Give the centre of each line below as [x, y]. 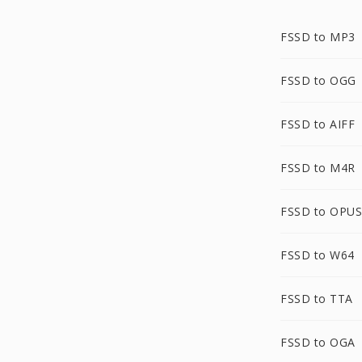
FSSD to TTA [317, 299]
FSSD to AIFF [318, 124]
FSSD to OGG [318, 80]
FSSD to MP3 [318, 37]
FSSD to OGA [318, 342]
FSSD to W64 [318, 255]
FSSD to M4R [318, 168]
